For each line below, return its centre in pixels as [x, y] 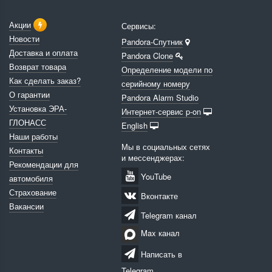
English [134, 125]
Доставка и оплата [43, 52]
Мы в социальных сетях [166, 146]
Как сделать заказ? [45, 80]
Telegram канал [168, 215]
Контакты [26, 150]
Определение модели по [167, 69]
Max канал [159, 233]
